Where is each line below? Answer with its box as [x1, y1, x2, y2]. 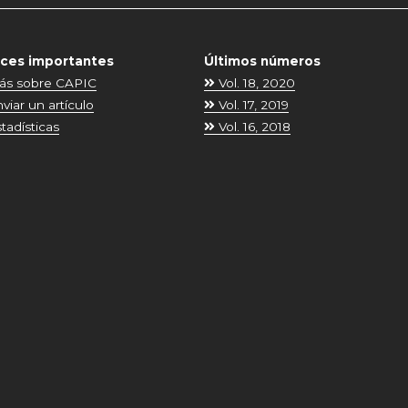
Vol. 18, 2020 [214, 76, 295, 90]
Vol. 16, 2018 [214, 119, 291, 134]
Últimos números [203, 54, 321, 68]
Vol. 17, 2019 [214, 97, 289, 112]
